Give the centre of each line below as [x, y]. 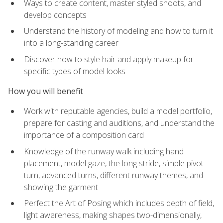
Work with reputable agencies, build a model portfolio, [118, 111]
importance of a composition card [84, 135]
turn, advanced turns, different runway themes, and [113, 175]
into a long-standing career [71, 43]
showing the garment [61, 187]
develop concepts [55, 15]
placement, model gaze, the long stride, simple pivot [114, 163]
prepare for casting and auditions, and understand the [119, 123]
